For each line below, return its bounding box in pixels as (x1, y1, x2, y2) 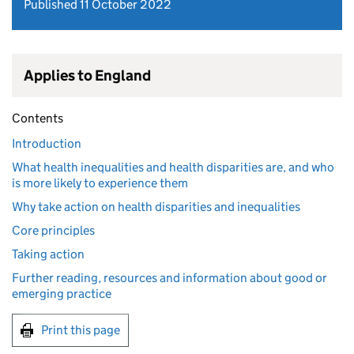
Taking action (12, 247, 85, 262)
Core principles (12, 223, 95, 238)
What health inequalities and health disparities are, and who (12, 160, 334, 175)
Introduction (12, 136, 81, 151)
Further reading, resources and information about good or (12, 270, 327, 285)
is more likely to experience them (12, 175, 188, 190)
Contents (12, 111, 63, 126)
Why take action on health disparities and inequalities (12, 199, 300, 214)
